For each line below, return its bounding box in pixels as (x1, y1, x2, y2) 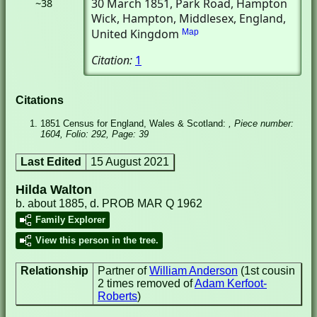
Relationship (21, 265, 88, 277)
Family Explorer (35, 214, 105, 225)
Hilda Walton (16, 182, 92, 197)
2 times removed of (98, 277, 195, 289)
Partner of (98, 265, 149, 277)
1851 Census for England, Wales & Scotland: (40, 118, 229, 129)
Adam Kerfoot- (195, 277, 267, 289)
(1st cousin (238, 265, 295, 277)
